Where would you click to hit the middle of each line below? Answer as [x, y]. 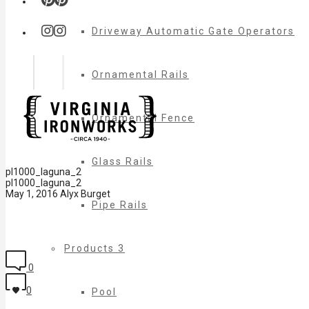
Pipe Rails [120, 205]
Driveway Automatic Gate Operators [193, 31]
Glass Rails [122, 161]
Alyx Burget [85, 194]
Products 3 [94, 248]
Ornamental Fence [143, 118]
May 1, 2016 [32, 194]
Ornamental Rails [140, 74]
